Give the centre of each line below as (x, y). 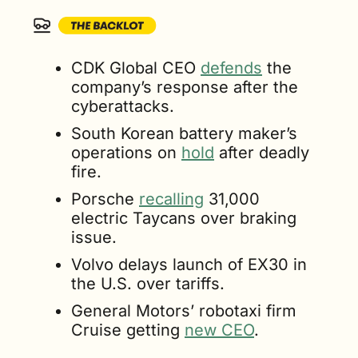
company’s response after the (185, 87)
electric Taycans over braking (184, 218)
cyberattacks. (123, 106)
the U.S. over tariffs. (148, 283)
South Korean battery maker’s (184, 133)
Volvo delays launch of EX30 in (189, 264)
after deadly (262, 152)
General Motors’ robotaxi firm (184, 310)
